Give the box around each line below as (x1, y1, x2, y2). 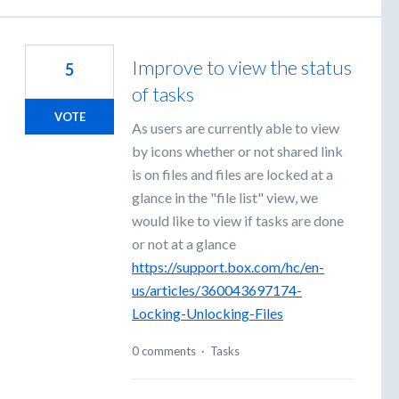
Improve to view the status (132, 55, 352, 80)
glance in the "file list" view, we (132, 189, 318, 207)
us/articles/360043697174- (132, 281, 302, 299)
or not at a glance (132, 235, 236, 253)
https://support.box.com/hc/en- (132, 258, 324, 276)
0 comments (132, 344, 196, 359)
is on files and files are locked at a (132, 166, 333, 183)
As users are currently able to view (132, 119, 339, 137)
